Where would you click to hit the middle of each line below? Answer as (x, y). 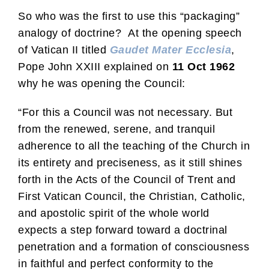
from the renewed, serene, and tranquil (116, 129)
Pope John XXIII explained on (95, 66)
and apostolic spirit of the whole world (114, 213)
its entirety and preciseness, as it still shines (130, 162)
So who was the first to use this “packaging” (129, 16)
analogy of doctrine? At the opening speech (130, 33)
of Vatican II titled (64, 50)
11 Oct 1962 (203, 66)
